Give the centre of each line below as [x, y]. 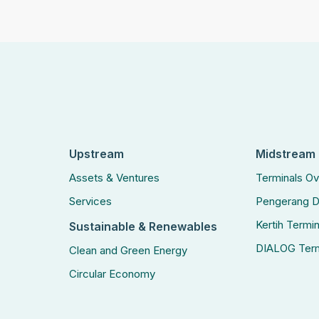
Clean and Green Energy [128, 250]
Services [90, 201]
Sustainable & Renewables [143, 226]
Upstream [96, 154]
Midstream [286, 154]
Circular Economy [112, 274]
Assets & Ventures [114, 178]
